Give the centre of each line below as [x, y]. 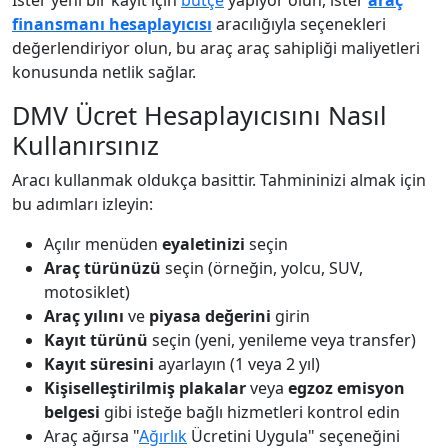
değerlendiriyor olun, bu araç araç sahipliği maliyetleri [216, 48]
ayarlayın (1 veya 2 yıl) [237, 364]
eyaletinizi [203, 244]
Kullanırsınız [85, 145]
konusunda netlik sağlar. [104, 72]
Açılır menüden [103, 244]
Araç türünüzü [102, 268]
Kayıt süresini [99, 364]
